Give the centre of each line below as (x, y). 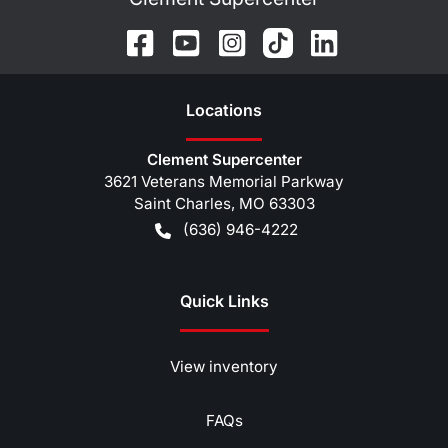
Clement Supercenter (224, 160)
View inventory (224, 367)
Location (219, 110)
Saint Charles (182, 204)
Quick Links (224, 301)
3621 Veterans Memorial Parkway (224, 182)
